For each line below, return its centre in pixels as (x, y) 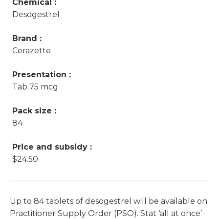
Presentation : (42, 75)
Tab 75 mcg (35, 87)
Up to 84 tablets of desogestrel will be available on (109, 201)
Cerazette (32, 51)
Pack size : (34, 111)
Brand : (27, 39)
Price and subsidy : (52, 147)
